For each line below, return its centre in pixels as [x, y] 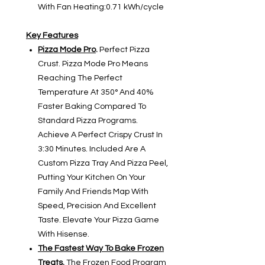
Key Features [52, 36]
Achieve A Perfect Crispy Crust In [100, 135]
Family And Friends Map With [93, 192]
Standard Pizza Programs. [88, 121]
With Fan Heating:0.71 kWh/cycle [101, 7]
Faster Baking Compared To [92, 107]
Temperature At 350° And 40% [96, 93]
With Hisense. [64, 235]
